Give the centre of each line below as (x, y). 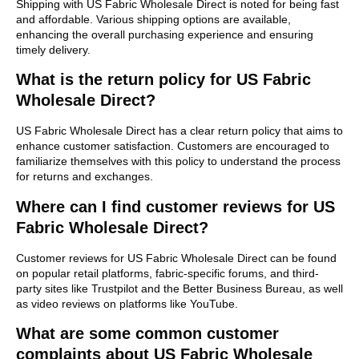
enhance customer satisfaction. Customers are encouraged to (173, 146)
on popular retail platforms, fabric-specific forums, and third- (167, 273)
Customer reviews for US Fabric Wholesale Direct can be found (176, 258)
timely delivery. (53, 50)
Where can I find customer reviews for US (175, 206)
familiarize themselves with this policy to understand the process (178, 161)
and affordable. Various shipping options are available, (153, 19)
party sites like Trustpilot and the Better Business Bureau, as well (179, 288)
